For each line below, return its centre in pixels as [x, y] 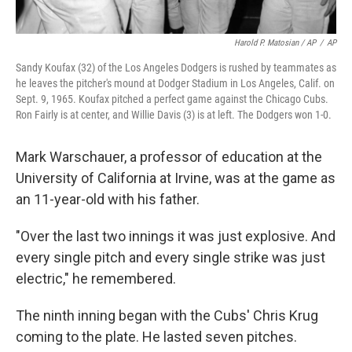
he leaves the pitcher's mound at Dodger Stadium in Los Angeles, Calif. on [175, 83]
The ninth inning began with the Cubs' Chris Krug [167, 315]
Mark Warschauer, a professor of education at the [169, 157]
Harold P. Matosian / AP [275, 43]
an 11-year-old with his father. [108, 199]
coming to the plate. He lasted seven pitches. [156, 337]
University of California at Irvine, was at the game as [176, 178]
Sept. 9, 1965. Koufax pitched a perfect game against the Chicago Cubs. [172, 99]
